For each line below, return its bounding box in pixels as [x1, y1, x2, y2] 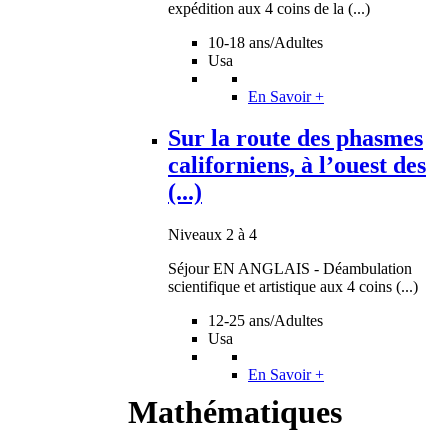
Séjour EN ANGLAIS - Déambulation [168, 260, 412, 278]
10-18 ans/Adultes [208, 33, 323, 51]
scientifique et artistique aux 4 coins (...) [168, 278, 418, 296]
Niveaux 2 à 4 [168, 226, 257, 244]
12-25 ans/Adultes [208, 312, 323, 330]
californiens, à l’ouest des [168, 152, 426, 179]
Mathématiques [128, 394, 342, 431]
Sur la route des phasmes [168, 125, 423, 152]
